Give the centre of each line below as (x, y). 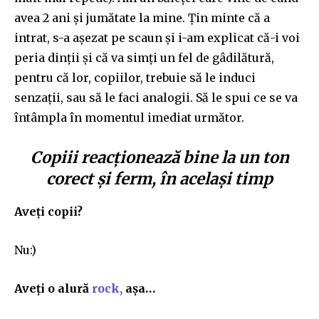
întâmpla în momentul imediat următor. (129, 117)
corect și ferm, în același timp (159, 178)
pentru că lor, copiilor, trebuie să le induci (135, 77)
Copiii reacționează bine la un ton (159, 157)
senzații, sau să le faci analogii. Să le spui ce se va (156, 97)
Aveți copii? (48, 211)
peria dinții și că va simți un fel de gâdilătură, (144, 57)
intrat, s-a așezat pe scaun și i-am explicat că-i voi (157, 37)
